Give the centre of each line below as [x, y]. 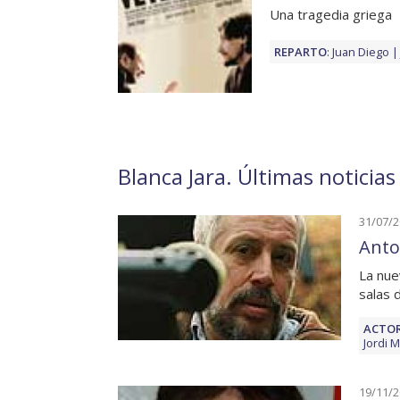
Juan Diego [361, 52]
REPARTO [300, 52]
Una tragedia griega [331, 15]
